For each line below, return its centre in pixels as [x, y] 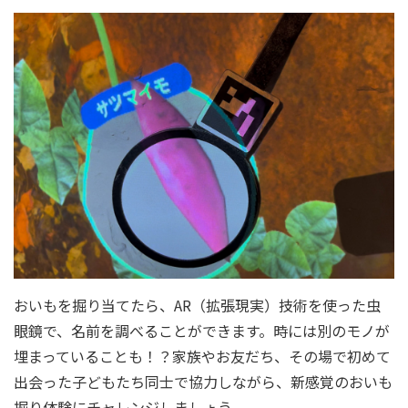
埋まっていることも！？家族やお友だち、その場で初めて [202, 357]
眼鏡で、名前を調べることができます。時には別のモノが [202, 331]
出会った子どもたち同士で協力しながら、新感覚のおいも [203, 382]
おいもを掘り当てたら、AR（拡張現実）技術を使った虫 [197, 306]
